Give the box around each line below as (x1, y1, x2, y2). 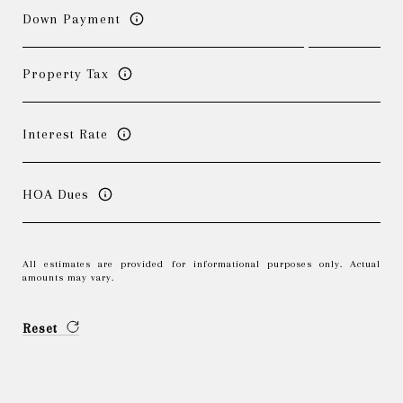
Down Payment (22, 10, 121, 27)
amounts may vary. (22, 272, 114, 283)
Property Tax (22, 65, 109, 82)
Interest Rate (22, 125, 108, 142)
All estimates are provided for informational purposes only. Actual (22, 258, 381, 270)
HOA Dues (22, 185, 89, 202)
